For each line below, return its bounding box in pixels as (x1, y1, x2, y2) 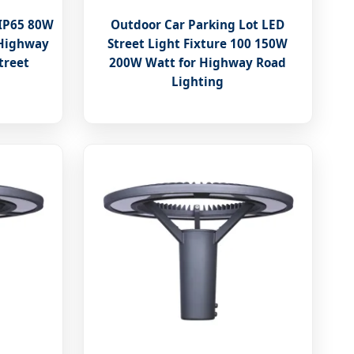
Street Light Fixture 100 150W (107, 36, 288, 52)
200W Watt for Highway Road (109, 55, 287, 71)
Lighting (171, 73, 224, 90)
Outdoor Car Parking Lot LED (111, 17, 285, 33)
